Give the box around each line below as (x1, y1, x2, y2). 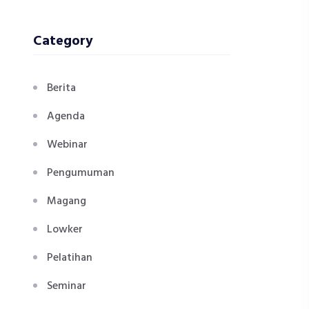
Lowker (47, 221, 83, 239)
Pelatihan (47, 249, 92, 267)
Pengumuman (47, 164, 114, 182)
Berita (47, 79, 76, 97)
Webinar (47, 136, 88, 154)
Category (33, 30, 93, 52)
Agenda (47, 108, 85, 126)
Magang (47, 192, 86, 210)
